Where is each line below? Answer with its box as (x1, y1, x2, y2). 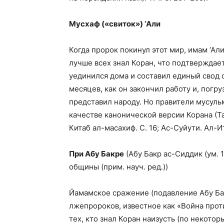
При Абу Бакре (69, 149, 124, 159)
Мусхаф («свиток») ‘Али (69, 19, 160, 29)
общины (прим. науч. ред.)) (69, 162, 168, 172)
